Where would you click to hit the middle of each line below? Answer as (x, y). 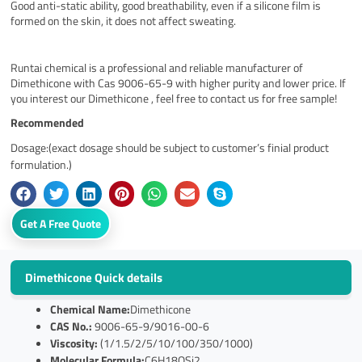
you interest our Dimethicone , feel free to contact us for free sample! (174, 99)
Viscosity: (74, 343)
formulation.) (42, 165)
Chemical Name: (90, 309)
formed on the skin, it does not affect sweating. (124, 21)
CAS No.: (72, 326)
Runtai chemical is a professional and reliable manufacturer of (157, 68)
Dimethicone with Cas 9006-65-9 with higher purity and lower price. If (179, 83)
